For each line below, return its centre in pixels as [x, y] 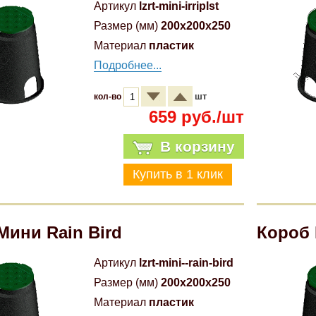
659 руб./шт [196, 117]
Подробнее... [128, 65]
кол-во [109, 97]
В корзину [197, 146]
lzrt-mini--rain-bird [187, 263]
